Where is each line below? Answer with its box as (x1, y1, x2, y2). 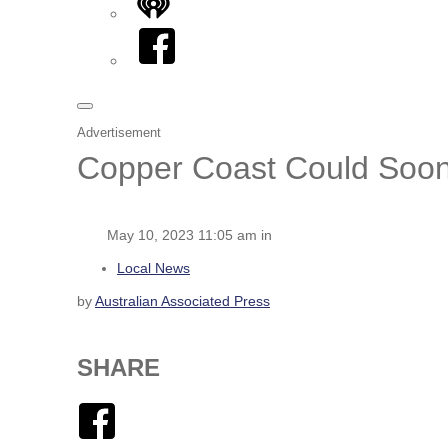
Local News (117, 259, 190, 276)
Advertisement (77, 125, 161, 140)
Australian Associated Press (95, 292, 270, 309)
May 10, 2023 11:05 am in (107, 226, 272, 243)
